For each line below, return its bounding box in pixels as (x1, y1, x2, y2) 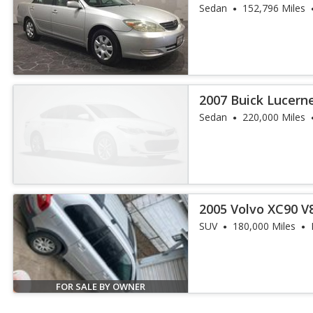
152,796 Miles (242, 1, 306, 15)
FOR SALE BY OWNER (56, 280, 146, 293)
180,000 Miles (233, 219, 296, 233)
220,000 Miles (242, 110, 306, 124)
